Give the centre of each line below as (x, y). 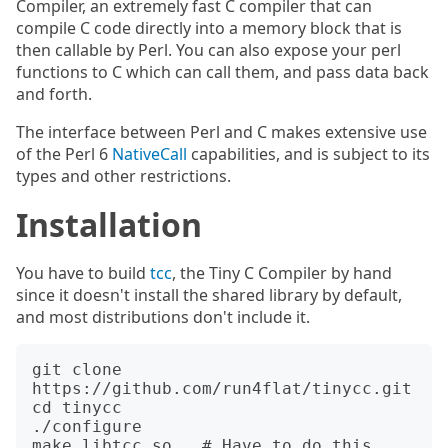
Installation (109, 224)
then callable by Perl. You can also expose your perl (208, 50)
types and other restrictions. (123, 176)
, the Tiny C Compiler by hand (282, 273)
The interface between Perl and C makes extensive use (221, 132)
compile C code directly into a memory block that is (209, 28)
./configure (87, 426)
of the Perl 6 (64, 154)
